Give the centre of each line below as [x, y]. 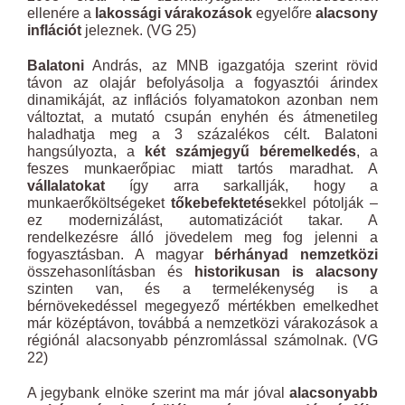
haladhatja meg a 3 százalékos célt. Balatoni [202, 134]
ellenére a [61, 13]
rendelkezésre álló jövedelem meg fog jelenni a [202, 237]
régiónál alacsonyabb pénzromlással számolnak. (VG [202, 340]
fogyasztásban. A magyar [121, 254]
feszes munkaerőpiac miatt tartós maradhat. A [202, 169]
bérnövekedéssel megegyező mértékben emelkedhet [202, 306]
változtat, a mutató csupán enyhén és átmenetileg [202, 117]
